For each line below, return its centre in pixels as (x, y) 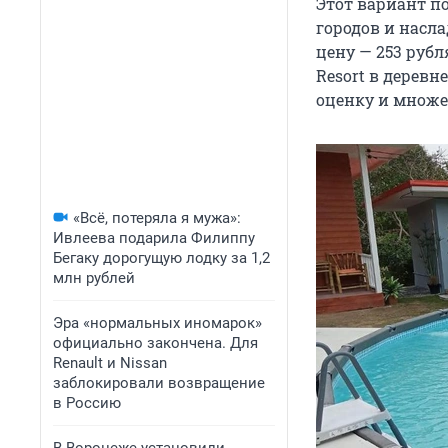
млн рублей (94, 278)
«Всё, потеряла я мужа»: (157, 218)
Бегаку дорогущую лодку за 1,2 (161, 258)
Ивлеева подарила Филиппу (154, 238)
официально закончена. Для (155, 343)
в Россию (87, 403)
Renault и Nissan (110, 363)
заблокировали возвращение (159, 383)
